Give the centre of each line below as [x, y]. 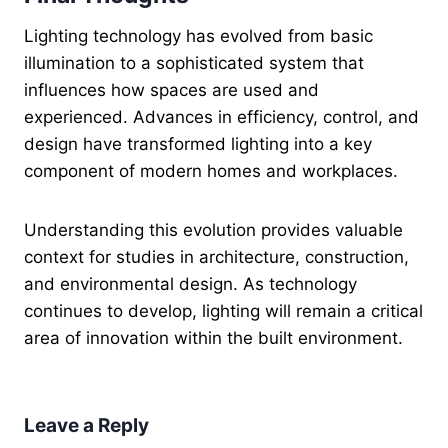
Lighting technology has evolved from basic [198, 36]
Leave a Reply [86, 425]
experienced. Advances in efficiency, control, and [221, 117]
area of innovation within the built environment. [213, 338]
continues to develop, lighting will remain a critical [223, 311]
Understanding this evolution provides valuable [213, 230]
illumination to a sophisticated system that [194, 63]
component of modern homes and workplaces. [211, 171]
